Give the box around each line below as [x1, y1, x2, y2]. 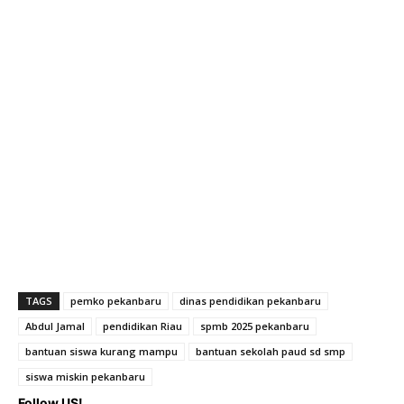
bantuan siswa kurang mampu [25, 344, 178, 359]
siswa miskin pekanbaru [25, 370, 145, 384]
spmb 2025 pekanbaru [200, 319, 309, 334]
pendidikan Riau [103, 319, 182, 334]
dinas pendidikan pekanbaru [179, 294, 321, 308]
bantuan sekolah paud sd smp [196, 344, 345, 359]
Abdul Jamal [25, 319, 85, 334]
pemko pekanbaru [70, 294, 161, 308]
